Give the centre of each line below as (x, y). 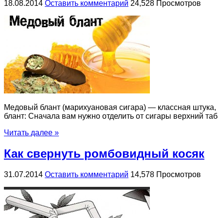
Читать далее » (31, 133)
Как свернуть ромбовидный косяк (104, 154)
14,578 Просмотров (166, 175)
